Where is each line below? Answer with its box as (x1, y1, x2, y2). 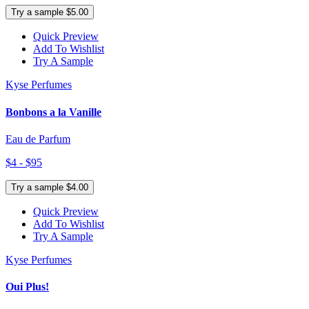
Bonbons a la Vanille (6, 106, 101, 118)
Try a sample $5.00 (11, 7, 88, 18)
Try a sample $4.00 (11, 181, 88, 192)
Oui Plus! (6, 281, 49, 293)
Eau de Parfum (6, 132, 70, 145)
